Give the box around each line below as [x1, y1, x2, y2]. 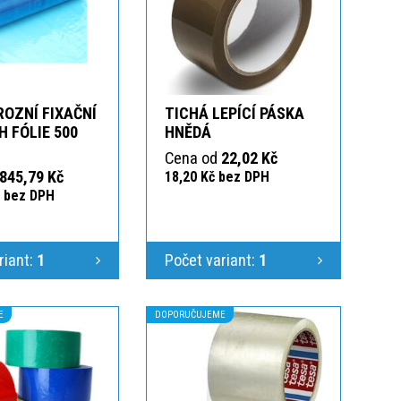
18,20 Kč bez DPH [165, 167, 269, 185]
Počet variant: [165, 250, 259, 269]
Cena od [165, 148, 221, 167]
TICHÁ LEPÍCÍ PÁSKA [165, 103, 304, 123]
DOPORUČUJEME [155, 308, 226, 320]
